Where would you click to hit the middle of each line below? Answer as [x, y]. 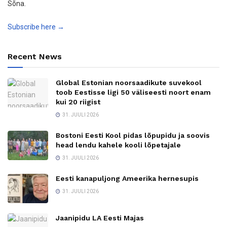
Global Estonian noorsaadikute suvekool [129, 83]
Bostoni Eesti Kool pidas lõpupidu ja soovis [133, 136]
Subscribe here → [36, 27]
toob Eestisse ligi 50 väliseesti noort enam [133, 92]
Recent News [35, 57]
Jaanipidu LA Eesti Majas [100, 218]
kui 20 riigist [78, 102]
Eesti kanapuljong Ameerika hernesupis [127, 179]
